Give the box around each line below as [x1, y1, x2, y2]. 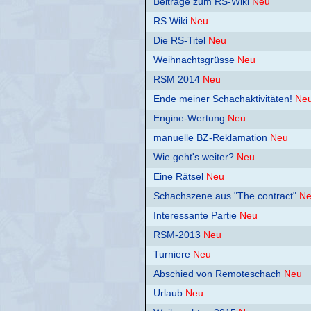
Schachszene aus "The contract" [153, 190, 296, 202]
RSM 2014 [153, 74, 200, 85]
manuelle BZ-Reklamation [153, 132, 267, 144]
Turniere [153, 249, 190, 260]
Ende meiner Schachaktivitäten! [153, 93, 292, 105]
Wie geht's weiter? [153, 151, 234, 163]
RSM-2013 [153, 229, 201, 241]
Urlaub [153, 287, 183, 299]
